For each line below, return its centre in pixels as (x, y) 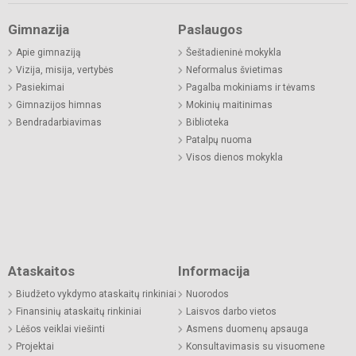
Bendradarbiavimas (59, 122)
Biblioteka (207, 122)
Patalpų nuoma (219, 139)
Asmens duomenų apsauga (247, 329)
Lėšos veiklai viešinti (60, 329)
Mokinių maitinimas (229, 104)
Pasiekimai (40, 87)
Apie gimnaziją (48, 52)
